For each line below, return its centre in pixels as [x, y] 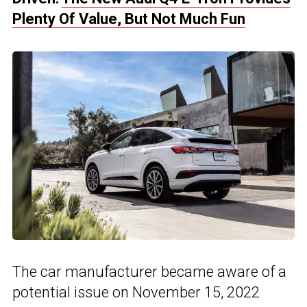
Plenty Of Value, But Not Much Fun [129, 19]
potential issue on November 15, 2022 [136, 292]
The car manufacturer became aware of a [149, 271]
